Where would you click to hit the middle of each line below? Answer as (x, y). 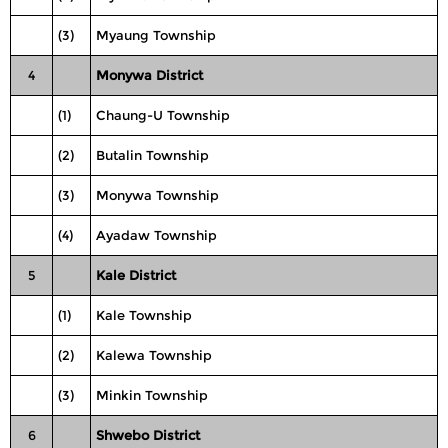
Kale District (136, 275)
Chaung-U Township (163, 115)
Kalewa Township (154, 355)
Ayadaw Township (156, 235)
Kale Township (144, 315)
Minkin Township (152, 395)
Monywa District (149, 75)
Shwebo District (148, 435)
